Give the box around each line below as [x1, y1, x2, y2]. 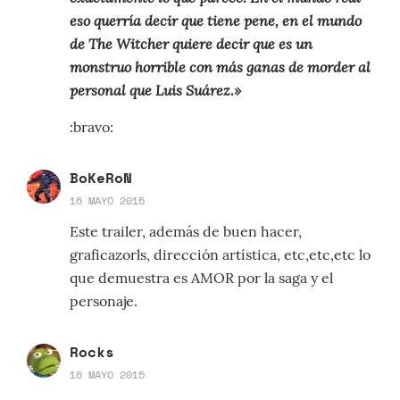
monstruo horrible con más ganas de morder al [70, 57, 371, 77]
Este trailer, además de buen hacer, [70, 222, 302, 241]
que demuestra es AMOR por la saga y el [70, 269, 333, 287]
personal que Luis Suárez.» [70, 80, 241, 100]
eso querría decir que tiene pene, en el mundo [70, 11, 362, 30]
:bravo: [70, 118, 113, 137]
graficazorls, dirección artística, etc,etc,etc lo [70, 246, 371, 264]
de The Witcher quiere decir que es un [70, 34, 312, 54]
